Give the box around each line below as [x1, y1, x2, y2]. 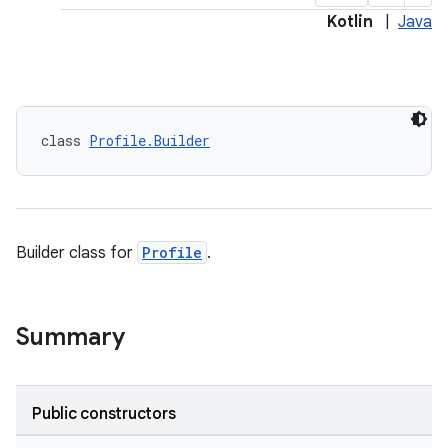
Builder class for [16, 243, 137, 263]
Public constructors [32, 404, 176, 424]
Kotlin [327, 12, 373, 32]
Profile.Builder [89, 131, 210, 150]
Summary [16, 322, 125, 352]
